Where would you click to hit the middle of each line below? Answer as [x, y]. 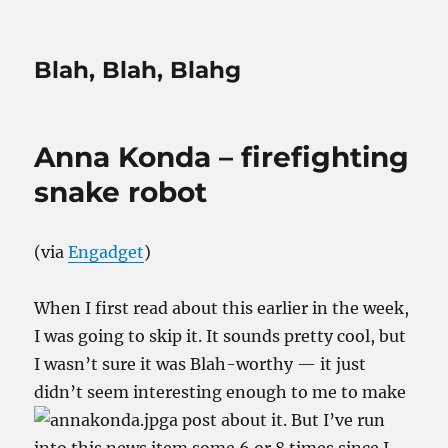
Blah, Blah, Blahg [138, 70]
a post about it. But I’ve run [277, 420]
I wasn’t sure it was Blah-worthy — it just [200, 364]
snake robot [121, 192]
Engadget [106, 252]
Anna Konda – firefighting [222, 157]
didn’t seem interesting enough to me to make [220, 392]
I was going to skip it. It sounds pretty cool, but [220, 336]
